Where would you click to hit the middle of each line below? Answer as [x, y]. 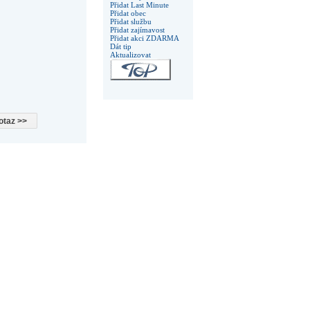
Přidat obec [128, 13]
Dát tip [120, 46]
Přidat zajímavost [137, 30]
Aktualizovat [130, 55]
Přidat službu [130, 21]
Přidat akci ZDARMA [144, 38]
